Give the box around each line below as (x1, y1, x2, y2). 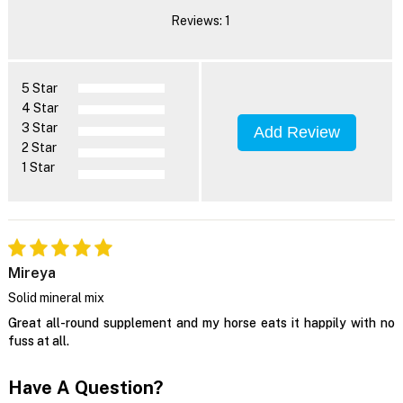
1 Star (21, 159, 55, 175)
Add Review (254, 122, 341, 141)
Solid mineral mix (7, 290, 104, 305)
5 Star (21, 80, 58, 95)
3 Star (21, 120, 58, 135)
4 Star (21, 100, 58, 115)
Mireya (7, 264, 56, 282)
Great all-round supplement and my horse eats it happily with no (7, 315, 396, 330)
